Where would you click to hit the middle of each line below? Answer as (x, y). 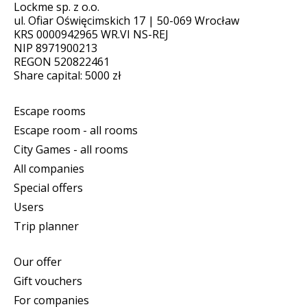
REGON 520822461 (62, 61)
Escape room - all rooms (76, 130)
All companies (49, 168)
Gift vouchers (48, 281)
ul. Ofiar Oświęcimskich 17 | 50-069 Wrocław (126, 20)
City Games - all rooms (71, 149)
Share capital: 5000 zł (67, 75)
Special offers (48, 187)
